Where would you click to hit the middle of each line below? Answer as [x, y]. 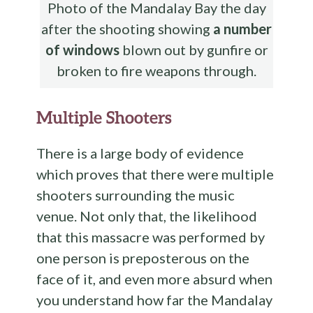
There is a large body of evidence [140, 153]
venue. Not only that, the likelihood [147, 216]
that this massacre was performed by [151, 236]
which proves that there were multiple [155, 174]
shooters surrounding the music [136, 195]
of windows [82, 49]
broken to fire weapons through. [156, 70]
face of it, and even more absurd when [155, 278]
